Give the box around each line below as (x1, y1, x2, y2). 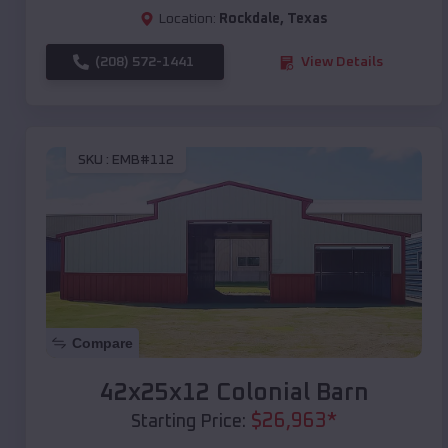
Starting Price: (131, 413, 246, 432)
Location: (159, 12, 216, 27)
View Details (301, 55, 383, 70)
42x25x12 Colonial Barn (99, 381, 369, 406)
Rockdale (219, 12, 280, 27)
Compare (72, 335, 133, 352)
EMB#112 (112, 152, 174, 167)
